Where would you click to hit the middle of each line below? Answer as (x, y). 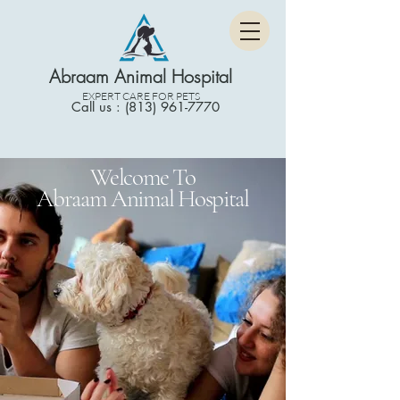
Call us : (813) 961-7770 (146, 107)
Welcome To (143, 177)
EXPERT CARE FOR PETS (141, 96)
